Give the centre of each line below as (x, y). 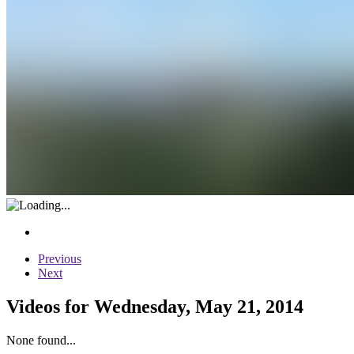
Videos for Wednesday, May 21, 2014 (155, 306)
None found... (41, 340)
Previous (60, 258)
